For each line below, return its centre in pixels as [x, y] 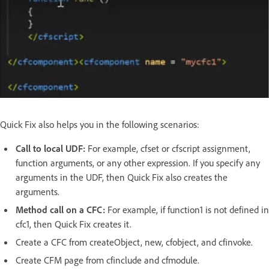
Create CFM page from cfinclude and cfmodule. [107, 260]
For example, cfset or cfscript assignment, [169, 148]
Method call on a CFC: [62, 209]
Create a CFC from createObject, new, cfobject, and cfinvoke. [134, 242]
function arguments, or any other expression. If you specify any [138, 162]
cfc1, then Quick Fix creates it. [74, 224]
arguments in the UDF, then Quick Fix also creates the [122, 177]
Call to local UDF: [52, 148]
